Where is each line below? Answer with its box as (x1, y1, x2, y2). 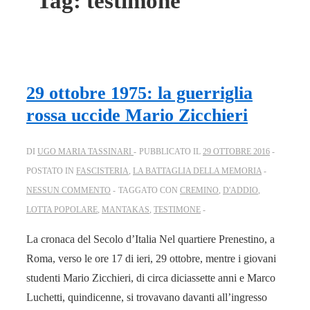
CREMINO (180, 185, 219, 196)
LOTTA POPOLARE (26, 205, 98, 215)
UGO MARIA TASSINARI (37, 147, 131, 157)
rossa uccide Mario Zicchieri (26, 104, 248, 125)
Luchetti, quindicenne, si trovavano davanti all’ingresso (26, 291, 267, 304)
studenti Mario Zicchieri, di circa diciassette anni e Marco (26, 272, 275, 284)
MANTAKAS (102, 205, 149, 215)
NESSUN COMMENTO (26, 185, 111, 196)
